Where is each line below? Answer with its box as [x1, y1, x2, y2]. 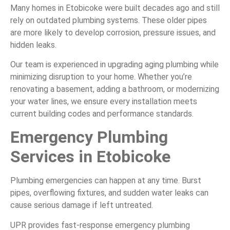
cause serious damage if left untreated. [10, 200, 153, 210]
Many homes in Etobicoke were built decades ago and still [10, 3, 220, 13]
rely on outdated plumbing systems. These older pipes [10, 15, 207, 25]
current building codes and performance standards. [10, 109, 194, 119]
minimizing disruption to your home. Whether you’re [10, 72, 192, 82]
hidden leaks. [10, 40, 56, 50]
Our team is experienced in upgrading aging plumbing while [10, 60, 219, 69]
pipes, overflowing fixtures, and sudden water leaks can [10, 188, 208, 198]
